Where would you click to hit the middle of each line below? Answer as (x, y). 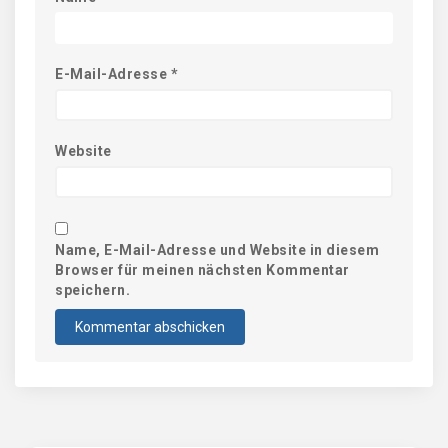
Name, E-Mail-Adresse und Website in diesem (217, 250)
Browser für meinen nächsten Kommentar (202, 270)
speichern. (92, 290)
